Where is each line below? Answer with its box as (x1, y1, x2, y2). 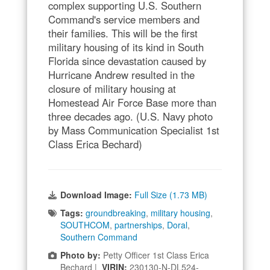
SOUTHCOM (60, 218, 110, 231)
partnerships (115, 218, 162, 231)
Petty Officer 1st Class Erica (101, 248, 209, 261)
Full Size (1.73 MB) (134, 188, 207, 201)
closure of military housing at (48, 81, 176, 96)
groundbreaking (86, 206, 146, 219)
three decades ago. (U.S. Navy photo (48, 108, 213, 124)
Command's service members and (48, 11, 199, 27)
